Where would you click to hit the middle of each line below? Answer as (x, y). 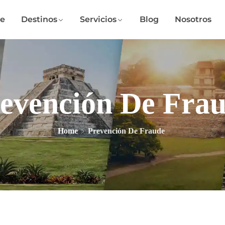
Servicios (98, 19)
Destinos (39, 19)
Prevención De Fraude (126, 131)
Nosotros (193, 19)
